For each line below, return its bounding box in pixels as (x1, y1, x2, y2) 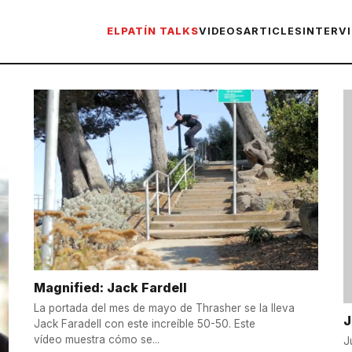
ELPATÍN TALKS (106, 25, 199, 37)
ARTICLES (244, 25, 303, 37)
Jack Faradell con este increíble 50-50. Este (33, 317, 255, 331)
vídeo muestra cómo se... (33, 333, 159, 346)
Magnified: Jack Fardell (33, 280, 187, 295)
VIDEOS (198, 25, 244, 37)
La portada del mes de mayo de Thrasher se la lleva (33, 302, 295, 315)
